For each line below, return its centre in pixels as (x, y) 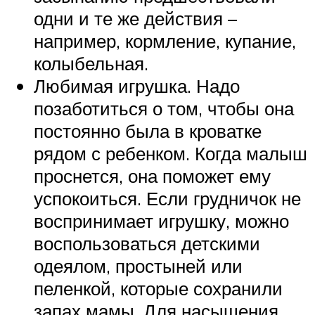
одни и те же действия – (135, 18)
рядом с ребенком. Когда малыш (171, 153)
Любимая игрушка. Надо (137, 85)
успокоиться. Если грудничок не (167, 198)
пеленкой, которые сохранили (158, 288)
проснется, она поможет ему (152, 175)
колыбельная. (91, 63)
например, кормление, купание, (165, 40)
